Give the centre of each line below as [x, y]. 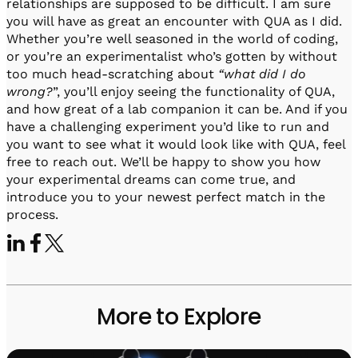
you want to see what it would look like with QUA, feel [176, 145]
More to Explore [179, 317]
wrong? [30, 92]
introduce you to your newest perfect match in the [166, 197]
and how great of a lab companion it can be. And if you [177, 109]
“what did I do [262, 74]
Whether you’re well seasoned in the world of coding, [172, 39]
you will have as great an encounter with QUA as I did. [174, 22]
